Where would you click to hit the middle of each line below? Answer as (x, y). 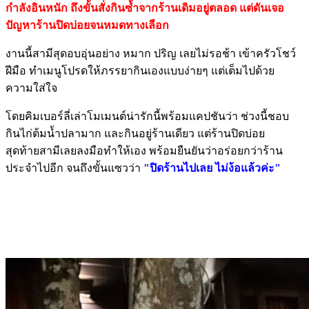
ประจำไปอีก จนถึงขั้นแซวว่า (73, 168)
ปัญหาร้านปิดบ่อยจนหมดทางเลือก (87, 25)
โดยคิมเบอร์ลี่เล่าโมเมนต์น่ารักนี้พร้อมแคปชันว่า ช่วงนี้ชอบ (147, 116)
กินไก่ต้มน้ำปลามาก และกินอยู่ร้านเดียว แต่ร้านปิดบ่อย (135, 133)
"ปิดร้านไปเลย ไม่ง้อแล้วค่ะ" (211, 168)
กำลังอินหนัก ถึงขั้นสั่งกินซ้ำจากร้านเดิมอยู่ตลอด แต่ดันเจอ (145, 8)
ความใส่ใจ (31, 88)
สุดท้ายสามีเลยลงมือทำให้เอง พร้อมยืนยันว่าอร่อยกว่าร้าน (144, 150)
